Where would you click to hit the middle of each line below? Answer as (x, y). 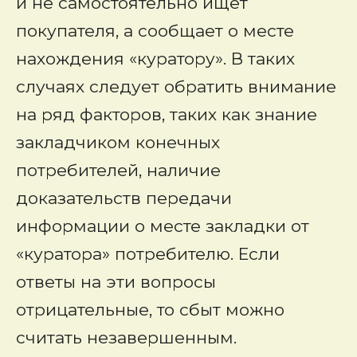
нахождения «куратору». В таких (155, 59)
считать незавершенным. (126, 337)
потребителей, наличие (118, 170)
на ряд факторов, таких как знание (167, 114)
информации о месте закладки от (163, 226)
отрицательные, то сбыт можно (150, 310)
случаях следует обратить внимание (176, 86)
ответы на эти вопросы (116, 282)
